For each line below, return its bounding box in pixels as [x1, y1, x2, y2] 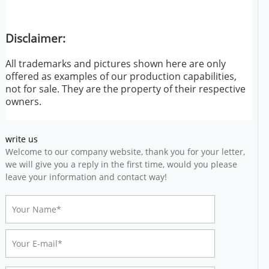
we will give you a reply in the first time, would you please [5, 159, 237, 171]
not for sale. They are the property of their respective [5, 82, 246, 95]
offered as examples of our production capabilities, [5, 69, 237, 83]
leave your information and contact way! [5, 171, 167, 183]
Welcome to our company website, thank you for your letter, [5, 146, 245, 158]
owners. [5, 94, 41, 108]
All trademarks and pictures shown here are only [5, 56, 226, 70]
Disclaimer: [5, 30, 65, 46]
